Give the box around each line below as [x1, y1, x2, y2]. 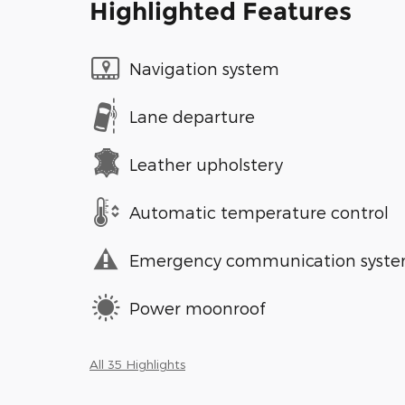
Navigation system [129, 58, 279, 78]
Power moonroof [129, 297, 265, 317]
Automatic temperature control [129, 202, 389, 221]
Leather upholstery [129, 154, 283, 174]
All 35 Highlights [89, 356, 185, 372]
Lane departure [129, 106, 255, 126]
